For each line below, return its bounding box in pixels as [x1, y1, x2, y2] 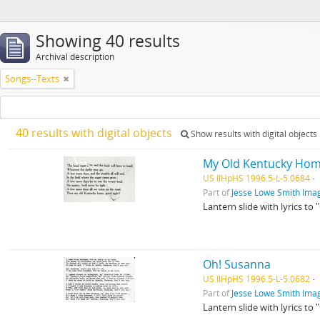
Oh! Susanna [203, 256, 271, 272]
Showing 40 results [36, 30, 180, 52]
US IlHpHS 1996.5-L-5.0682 [203, 273, 311, 284]
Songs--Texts [5, 72, 59, 85]
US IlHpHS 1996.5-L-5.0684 [203, 172, 311, 184]
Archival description [36, 51, 114, 63]
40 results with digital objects [16, 125, 175, 141]
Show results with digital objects [189, 128, 317, 140]
